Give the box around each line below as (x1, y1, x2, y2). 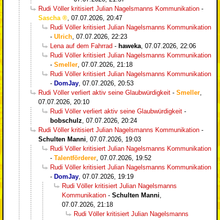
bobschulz (50, 116, 82, 124)
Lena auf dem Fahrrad (50, 42, 112, 50)
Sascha (38, 14, 60, 22)
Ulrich (54, 32, 72, 40)
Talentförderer (54, 154, 96, 162)
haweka (118, 42, 141, 50)
